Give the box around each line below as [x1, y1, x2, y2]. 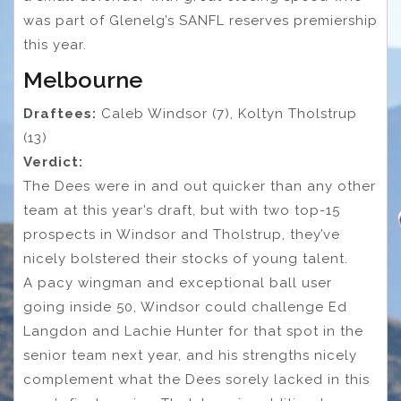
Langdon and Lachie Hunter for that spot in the [23, 323, 363, 340]
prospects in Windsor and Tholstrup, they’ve [23, 226, 340, 243]
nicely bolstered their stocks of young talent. [23, 251, 348, 268]
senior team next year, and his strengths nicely [23, 347, 357, 364]
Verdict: [23, 154, 83, 171]
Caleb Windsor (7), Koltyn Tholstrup [97, 106, 357, 123]
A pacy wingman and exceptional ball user [23, 275, 332, 292]
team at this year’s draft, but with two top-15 [23, 202, 340, 219]
